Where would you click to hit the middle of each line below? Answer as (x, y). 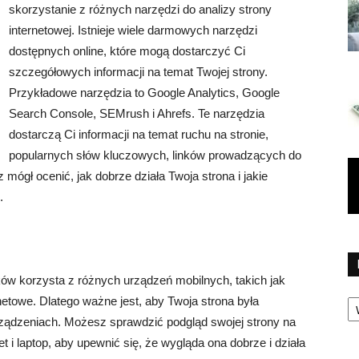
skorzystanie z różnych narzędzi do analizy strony (140, 9)
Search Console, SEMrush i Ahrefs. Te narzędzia (137, 113)
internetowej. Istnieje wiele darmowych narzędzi (133, 30)
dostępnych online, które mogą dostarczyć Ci (127, 51)
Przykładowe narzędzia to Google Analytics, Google (144, 93)
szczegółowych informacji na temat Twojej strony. (138, 72)
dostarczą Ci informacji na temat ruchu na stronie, (139, 134)
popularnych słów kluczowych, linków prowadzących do (155, 155)
